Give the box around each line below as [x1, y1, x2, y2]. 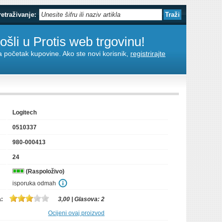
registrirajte [130, 50, 166, 57]
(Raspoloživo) [24, 168, 64, 175]
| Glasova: [70, 196, 101, 203]
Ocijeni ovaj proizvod [48, 210, 105, 217]
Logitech [12, 109, 37, 116]
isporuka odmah [12, 180, 56, 187]
